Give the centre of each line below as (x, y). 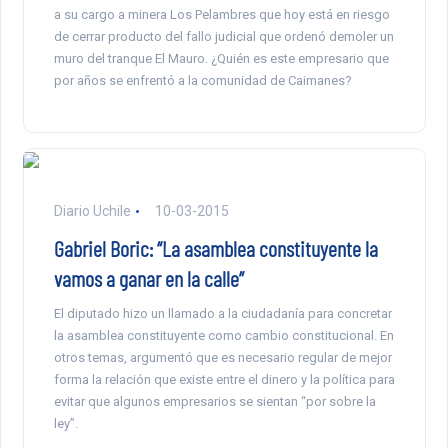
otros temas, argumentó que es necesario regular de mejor (222, 358)
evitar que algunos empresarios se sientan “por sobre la (214, 402)
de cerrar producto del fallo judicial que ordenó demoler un (223, 37)
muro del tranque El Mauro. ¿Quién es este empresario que (221, 59)
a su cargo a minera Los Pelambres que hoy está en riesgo (221, 15)
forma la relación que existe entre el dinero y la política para (224, 380)
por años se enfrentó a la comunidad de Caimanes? (202, 81)
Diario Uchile (92, 211)
